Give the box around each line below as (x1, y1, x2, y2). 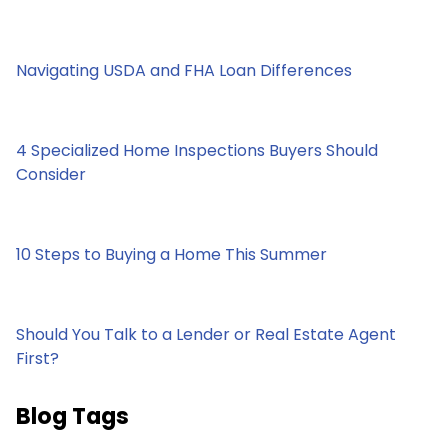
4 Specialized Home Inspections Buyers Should (16, 138, 378, 162)
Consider (16, 162, 86, 186)
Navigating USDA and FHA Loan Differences (16, 58, 352, 82)
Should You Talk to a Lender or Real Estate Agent (16, 322, 396, 346)
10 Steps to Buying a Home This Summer (16, 242, 327, 266)
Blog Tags (16, 399, 129, 432)
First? (16, 346, 59, 370)
